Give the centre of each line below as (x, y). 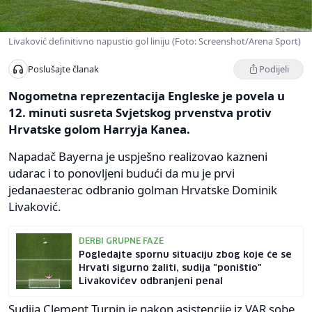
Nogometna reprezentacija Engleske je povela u (147, 95)
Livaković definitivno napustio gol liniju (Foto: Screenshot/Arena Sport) (155, 41)
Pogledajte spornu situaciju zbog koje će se (185, 255)
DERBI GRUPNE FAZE (121, 241)
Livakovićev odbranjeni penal (151, 281)
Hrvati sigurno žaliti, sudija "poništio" (170, 268)
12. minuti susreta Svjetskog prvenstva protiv (140, 112)
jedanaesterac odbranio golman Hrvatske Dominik (143, 189)
